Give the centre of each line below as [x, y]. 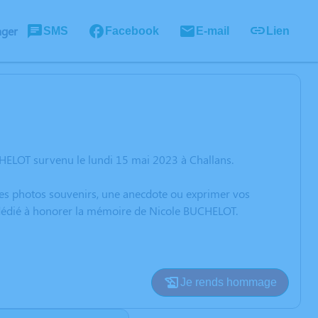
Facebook [132, 31]
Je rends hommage [229, 282]
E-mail [213, 31]
